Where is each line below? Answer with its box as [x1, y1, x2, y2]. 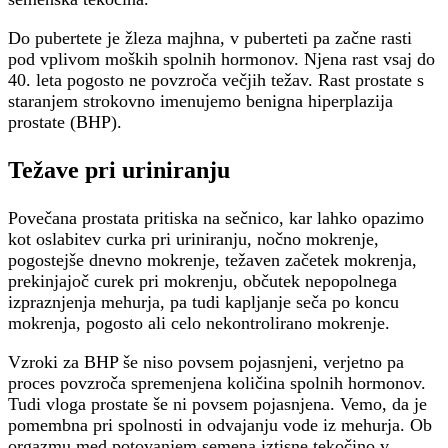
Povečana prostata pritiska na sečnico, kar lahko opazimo [8, 208, 424, 229]
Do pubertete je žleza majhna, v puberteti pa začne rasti [8, 28, 412, 49]
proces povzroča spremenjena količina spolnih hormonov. [8, 373, 426, 394]
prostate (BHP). [8, 112, 127, 133]
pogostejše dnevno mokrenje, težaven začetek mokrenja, [8, 250, 417, 271]
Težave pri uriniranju [8, 157, 230, 184]
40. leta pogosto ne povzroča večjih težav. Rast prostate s [8, 70, 424, 91]
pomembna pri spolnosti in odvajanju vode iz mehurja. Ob [8, 415, 432, 436]
